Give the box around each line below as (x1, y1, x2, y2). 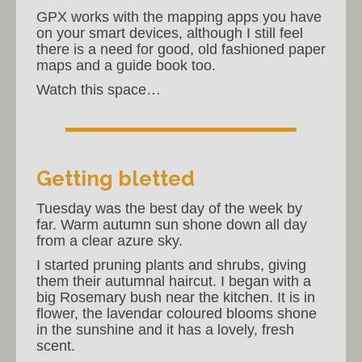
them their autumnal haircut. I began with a (36, 273, 311, 290)
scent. (36, 338, 75, 355)
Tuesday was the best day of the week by (36, 200, 302, 217)
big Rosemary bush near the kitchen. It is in (36, 289, 315, 306)
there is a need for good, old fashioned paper (36, 41, 326, 58)
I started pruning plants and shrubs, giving (36, 257, 306, 274)
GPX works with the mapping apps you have (36, 9, 322, 26)
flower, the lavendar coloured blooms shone (36, 305, 317, 322)
